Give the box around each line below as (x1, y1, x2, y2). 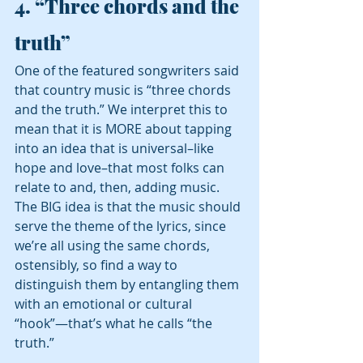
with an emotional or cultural (15, 295, 195, 314)
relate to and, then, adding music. (15, 178, 226, 197)
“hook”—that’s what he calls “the (15, 314, 216, 333)
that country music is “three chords (15, 81, 234, 100)
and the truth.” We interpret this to (15, 100, 231, 119)
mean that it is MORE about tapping (15, 120, 235, 139)
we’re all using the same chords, (15, 237, 213, 255)
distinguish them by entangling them (15, 275, 242, 294)
